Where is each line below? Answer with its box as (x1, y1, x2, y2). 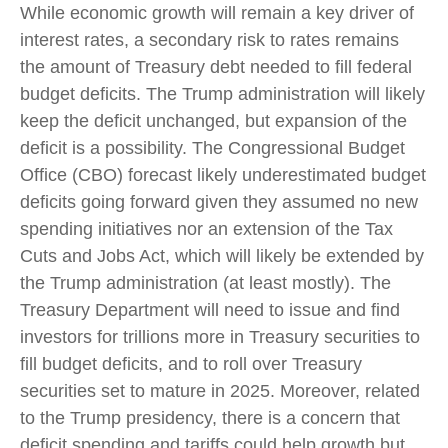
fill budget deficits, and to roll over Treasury (20, 354, 362, 375)
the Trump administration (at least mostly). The (20, 273, 391, 294)
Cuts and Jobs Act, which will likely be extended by (20, 246, 424, 267)
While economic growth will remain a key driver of (20, 3, 414, 24)
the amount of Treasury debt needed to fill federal (20, 57, 412, 78)
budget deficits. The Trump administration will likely (20, 84, 425, 105)
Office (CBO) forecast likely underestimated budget (20, 165, 426, 186)
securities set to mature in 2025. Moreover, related (20, 381, 420, 402)
